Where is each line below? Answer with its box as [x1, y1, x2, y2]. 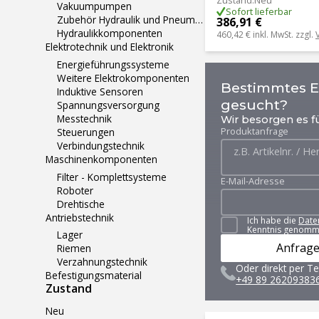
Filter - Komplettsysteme [57, 169, 167, 184]
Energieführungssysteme [57, 57, 169, 71]
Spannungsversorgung [57, 98, 159, 112]
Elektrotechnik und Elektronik [46, 40, 174, 54]
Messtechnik [57, 111, 112, 125]
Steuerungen [57, 125, 115, 139]
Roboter [57, 183, 93, 197]
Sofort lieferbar [225, 5, 292, 19]
